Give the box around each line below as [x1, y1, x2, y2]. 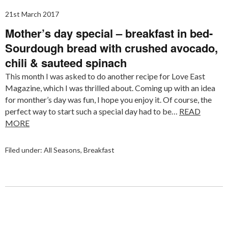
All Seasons [44, 145, 80, 154]
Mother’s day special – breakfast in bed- [5, 24, 213, 41]
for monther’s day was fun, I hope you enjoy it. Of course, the [5, 94, 212, 104]
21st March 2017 [5, 9, 59, 18]
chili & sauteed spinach [5, 54, 127, 71]
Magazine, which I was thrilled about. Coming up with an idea [5, 82, 215, 93]
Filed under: [5, 145, 44, 154]
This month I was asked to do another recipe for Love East [5, 71, 205, 81]
